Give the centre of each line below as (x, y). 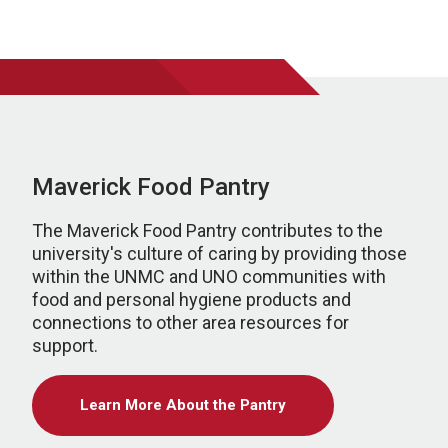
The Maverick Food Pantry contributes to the (207, 230)
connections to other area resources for (190, 322)
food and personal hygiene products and (191, 299)
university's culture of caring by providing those (219, 253)
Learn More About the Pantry (183, 405)
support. (65, 345)
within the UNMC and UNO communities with (209, 276)
